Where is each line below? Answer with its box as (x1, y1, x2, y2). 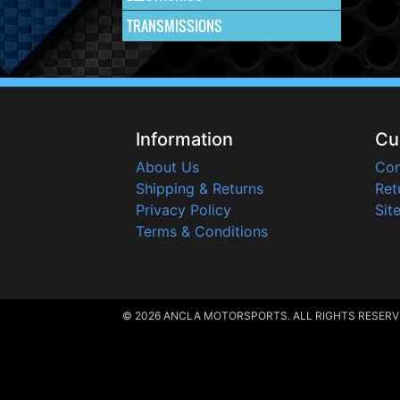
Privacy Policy (136, 201, 231, 219)
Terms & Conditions (136, 222, 268, 240)
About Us (136, 158, 199, 176)
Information (136, 129, 233, 150)
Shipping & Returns (136, 179, 263, 197)
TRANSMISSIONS (127, 15, 222, 37)
